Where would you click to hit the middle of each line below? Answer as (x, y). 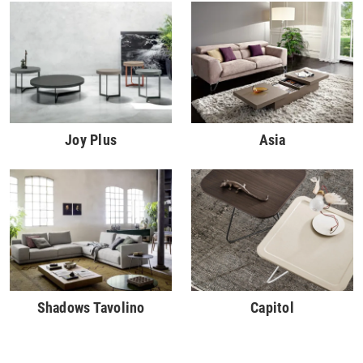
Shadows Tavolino (91, 308)
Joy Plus (91, 140)
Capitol (272, 308)
